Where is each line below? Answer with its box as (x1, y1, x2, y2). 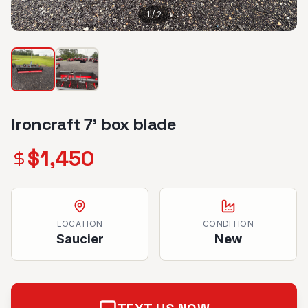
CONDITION (203, 219, 254, 229)
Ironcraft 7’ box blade (11, 113, 177, 135)
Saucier (56, 232, 104, 246)
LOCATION (56, 219, 103, 229)
